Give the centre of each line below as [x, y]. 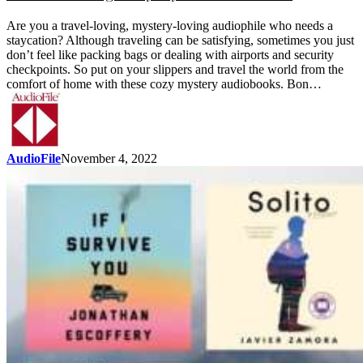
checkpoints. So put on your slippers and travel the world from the [175, 69]
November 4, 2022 [109, 158]
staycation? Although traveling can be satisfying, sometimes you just [180, 40]
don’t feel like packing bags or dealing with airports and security [170, 54]
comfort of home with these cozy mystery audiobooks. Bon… [164, 83]
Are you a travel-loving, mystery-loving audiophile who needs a [170, 25]
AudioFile [34, 158]
